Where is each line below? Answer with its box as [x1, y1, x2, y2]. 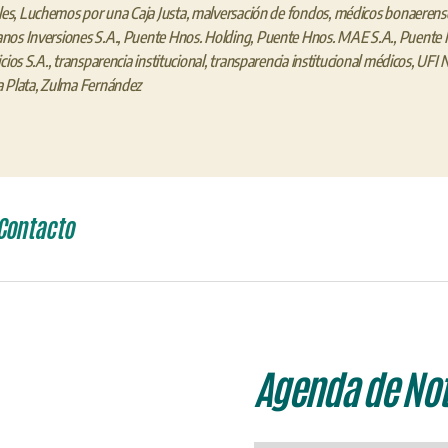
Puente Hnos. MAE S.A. [255, 27, 394, 48]
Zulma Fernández [40, 75, 142, 96]
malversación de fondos [190, 3, 329, 24]
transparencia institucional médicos [209, 51, 411, 72]
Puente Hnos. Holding [122, 27, 251, 48]
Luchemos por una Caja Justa [18, 3, 186, 24]
